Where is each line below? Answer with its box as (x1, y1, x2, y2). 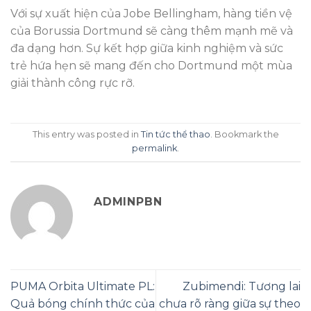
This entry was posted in (32, 129, 141, 140)
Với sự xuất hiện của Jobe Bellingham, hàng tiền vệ (10, 7, 292, 21)
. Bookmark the (210, 129, 279, 140)
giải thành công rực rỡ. (10, 76, 135, 90)
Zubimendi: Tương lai (183, 280, 301, 294)
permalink (132, 143, 177, 154)
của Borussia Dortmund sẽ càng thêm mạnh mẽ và (10, 24, 293, 38)
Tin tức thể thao (140, 129, 210, 140)
